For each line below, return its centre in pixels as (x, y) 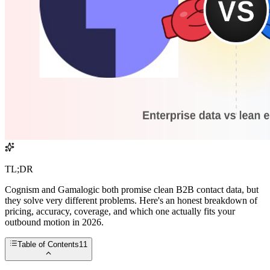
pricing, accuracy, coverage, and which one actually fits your (120, 212)
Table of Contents (49, 245)
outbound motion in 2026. (54, 222)
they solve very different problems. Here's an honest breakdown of (131, 201)
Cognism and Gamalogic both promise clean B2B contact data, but (132, 190)
